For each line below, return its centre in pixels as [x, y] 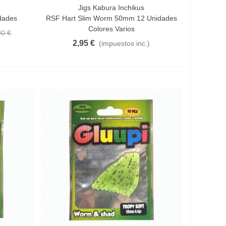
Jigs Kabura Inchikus [111, 8]
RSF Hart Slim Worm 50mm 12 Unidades [111, 18]
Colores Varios [111, 29]
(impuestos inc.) [125, 43]
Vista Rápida [77, 8]
